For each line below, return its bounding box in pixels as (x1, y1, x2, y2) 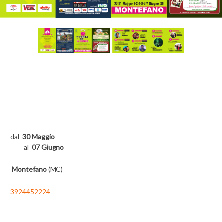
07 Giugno (31, 142, 64, 151)
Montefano (12, 165, 47, 173)
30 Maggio (22, 132, 55, 141)
